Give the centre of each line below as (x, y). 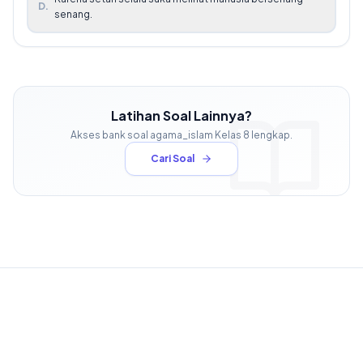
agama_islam (181, 135)
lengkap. (271, 135)
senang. (73, 14)
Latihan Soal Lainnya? (181, 115)
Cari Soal (173, 158)
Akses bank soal (110, 135)
